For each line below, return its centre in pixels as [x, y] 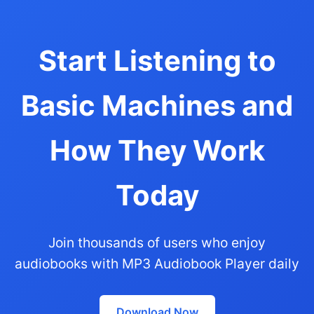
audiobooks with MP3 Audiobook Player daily [157, 263]
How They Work [157, 150]
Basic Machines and [157, 105]
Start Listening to [157, 60]
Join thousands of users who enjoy [157, 242]
